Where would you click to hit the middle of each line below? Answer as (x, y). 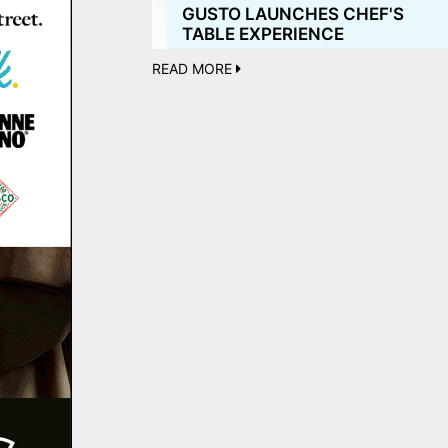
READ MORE (194, 69)
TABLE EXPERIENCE (263, 34)
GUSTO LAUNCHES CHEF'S (293, 14)
